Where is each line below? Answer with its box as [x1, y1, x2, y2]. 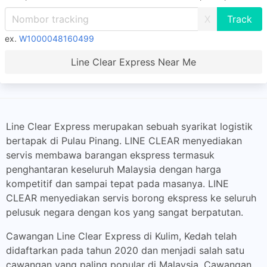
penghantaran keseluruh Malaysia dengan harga [6, 163, 221, 175]
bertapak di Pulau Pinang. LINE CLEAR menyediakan [6, 135, 242, 147]
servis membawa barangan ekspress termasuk [6, 149, 215, 161]
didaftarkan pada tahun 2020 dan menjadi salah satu [6, 244, 244, 256]
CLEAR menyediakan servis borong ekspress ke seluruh [6, 192, 256, 204]
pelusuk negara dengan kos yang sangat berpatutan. [6, 206, 243, 218]
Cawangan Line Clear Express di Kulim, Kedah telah [6, 230, 237, 242]
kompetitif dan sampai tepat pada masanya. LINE [6, 178, 229, 190]
